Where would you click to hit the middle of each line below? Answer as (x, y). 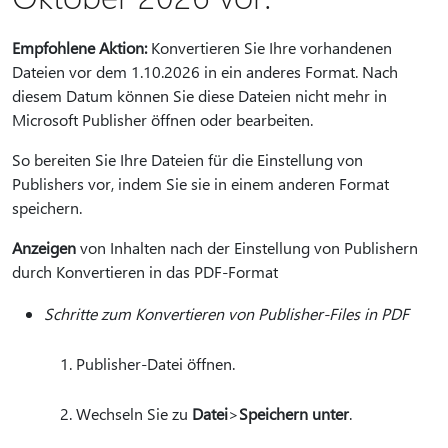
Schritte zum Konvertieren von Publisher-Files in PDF (226, 313)
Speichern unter (294, 413)
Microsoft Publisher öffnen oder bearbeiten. (166, 119)
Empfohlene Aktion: (79, 47)
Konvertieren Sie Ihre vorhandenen (269, 47)
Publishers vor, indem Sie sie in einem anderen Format (200, 183)
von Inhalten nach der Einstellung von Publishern (247, 247)
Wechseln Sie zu (134, 413)
